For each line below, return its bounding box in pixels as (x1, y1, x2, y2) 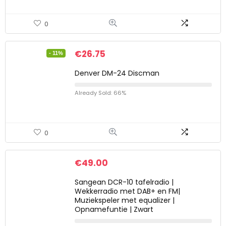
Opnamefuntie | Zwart (75, 204, 153, 214)
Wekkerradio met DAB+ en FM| (75, 186, 180, 196)
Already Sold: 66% (75, 88, 126, 97)
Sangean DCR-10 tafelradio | (75, 177, 174, 187)
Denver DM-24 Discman (75, 68, 159, 78)
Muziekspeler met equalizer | (75, 195, 175, 205)
